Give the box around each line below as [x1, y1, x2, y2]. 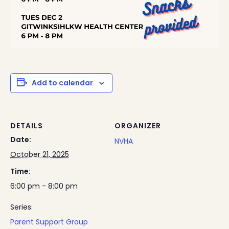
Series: [10, 202, 33, 213]
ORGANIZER [114, 121, 161, 131]
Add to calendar [32, 78, 93, 88]
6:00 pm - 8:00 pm [10, 181, 78, 192]
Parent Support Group [10, 217, 88, 227]
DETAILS [10, 121, 43, 131]
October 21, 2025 [10, 149, 69, 160]
